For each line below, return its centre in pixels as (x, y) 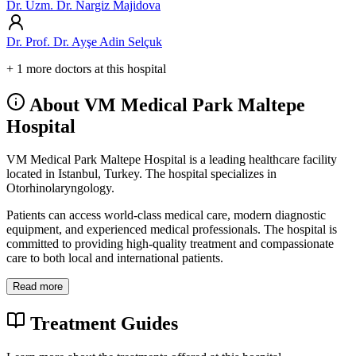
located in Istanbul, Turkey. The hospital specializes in (141, 174)
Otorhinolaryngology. (60, 188)
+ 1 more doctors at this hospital (86, 68)
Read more (38, 287)
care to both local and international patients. (115, 258)
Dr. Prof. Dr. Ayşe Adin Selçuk (84, 41)
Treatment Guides (102, 324)
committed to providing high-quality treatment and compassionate (170, 244)
